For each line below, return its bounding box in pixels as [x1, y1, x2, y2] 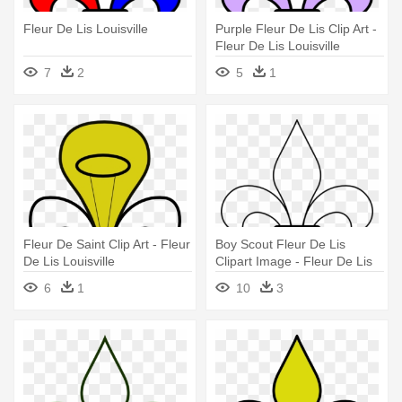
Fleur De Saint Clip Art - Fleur [23, 237, 190, 252]
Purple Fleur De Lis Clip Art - [215, 22, 377, 37]
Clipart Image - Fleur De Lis [215, 254, 372, 269]
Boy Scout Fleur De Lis [215, 237, 345, 252]
